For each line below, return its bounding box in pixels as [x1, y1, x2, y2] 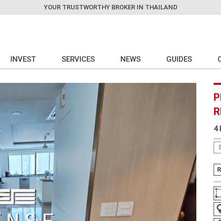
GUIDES [166, 54, 192, 64]
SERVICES [62, 54, 95, 64]
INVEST [10, 54, 37, 64]
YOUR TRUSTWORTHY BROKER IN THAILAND [43, 3, 178, 11]
